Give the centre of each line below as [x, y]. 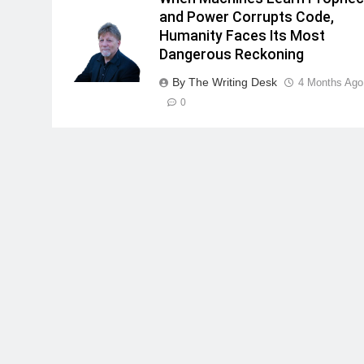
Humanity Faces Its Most [243, 36]
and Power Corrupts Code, [247, 17]
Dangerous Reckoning [232, 55]
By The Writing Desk [225, 82]
